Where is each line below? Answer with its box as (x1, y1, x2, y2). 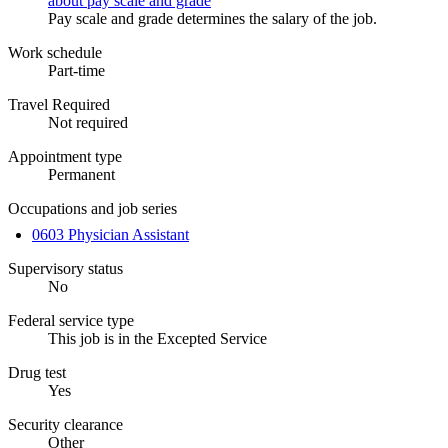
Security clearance (8, 415, 123, 433)
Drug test (8, 363, 66, 381)
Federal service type (8, 311, 134, 329)
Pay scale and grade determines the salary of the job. (48, 9, 377, 27)
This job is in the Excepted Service (48, 329, 267, 347)
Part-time (48, 61, 105, 79)
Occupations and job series (8, 199, 177, 217)
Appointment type (8, 147, 122, 165)
